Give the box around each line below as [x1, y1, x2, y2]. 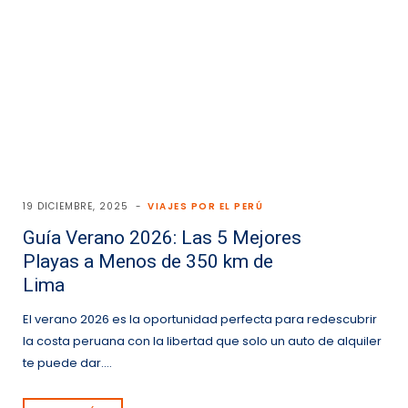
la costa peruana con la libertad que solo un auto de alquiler [23, 332, 382, 351]
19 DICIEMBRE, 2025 [23, 199, 128, 214]
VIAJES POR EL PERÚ [148, 199, 263, 214]
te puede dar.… [23, 354, 112, 372]
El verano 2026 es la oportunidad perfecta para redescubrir [23, 311, 377, 329]
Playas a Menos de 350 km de [23, 250, 273, 273]
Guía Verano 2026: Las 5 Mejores [23, 227, 301, 250]
